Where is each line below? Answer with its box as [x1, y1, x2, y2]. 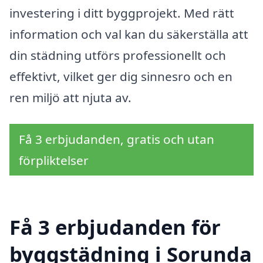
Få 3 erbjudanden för [9, 213, 221, 241]
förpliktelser [19, 152, 89, 169]
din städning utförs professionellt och [9, 46, 226, 63]
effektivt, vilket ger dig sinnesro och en [9, 68, 232, 85]
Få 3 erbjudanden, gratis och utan [19, 131, 214, 148]
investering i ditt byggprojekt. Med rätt [9, 4, 234, 21]
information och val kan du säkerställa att [9, 25, 248, 42]
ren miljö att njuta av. [9, 89, 131, 106]
